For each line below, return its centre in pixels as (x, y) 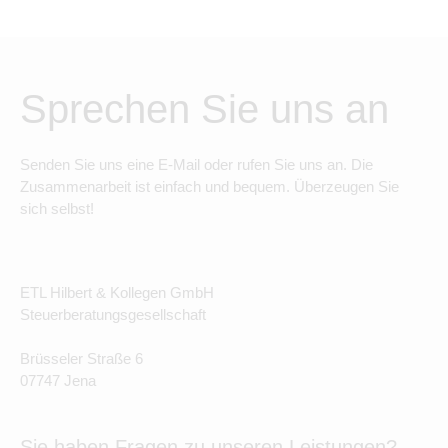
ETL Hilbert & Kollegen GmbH (117, 292)
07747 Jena (58, 380)
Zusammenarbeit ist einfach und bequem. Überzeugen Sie (209, 186)
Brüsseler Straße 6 (81, 358)
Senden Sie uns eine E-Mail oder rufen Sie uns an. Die (196, 164)
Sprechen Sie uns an (204, 109)
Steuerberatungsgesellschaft (113, 314)
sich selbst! (57, 208)
